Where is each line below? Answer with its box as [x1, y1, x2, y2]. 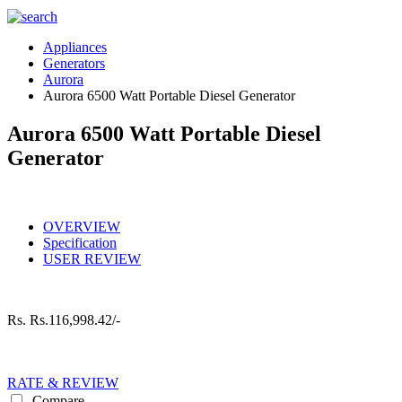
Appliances [43, 39, 107, 55]
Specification [43, 234, 117, 250]
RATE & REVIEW [7, 374, 118, 390]
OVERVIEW [43, 218, 120, 234]
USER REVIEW [43, 250, 141, 267]
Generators [43, 56, 105, 71]
